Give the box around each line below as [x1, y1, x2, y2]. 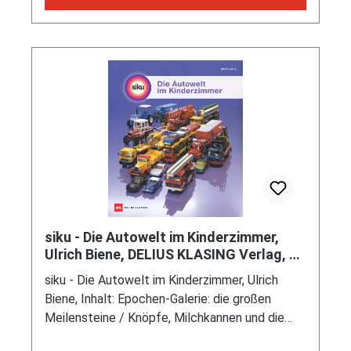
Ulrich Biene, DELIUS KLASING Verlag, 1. [45, 246, 301, 263]
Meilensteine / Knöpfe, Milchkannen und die [45, 310, 284, 326]
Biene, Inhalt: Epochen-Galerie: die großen [45, 291, 271, 307]
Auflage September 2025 [45, 263, 204, 280]
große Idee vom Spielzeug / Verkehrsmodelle [45, 329, 294, 345]
